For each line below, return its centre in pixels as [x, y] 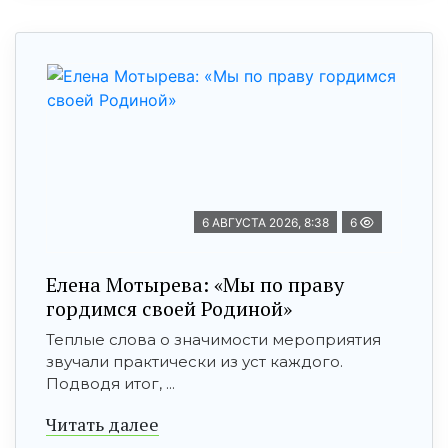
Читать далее [102, 423]
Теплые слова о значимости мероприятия [213, 339]
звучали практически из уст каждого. [194, 361]
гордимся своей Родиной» [169, 308]
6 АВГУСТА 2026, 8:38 [265, 222]
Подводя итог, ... [110, 383]
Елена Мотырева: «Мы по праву [195, 284]
